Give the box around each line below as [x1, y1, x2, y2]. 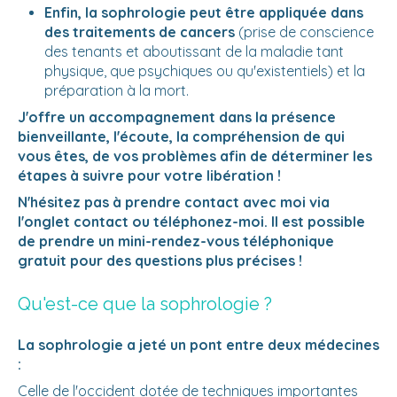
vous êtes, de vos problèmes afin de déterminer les [18, 147, 372, 166]
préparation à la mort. [44, 82, 189, 100]
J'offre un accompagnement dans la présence [18, 108, 336, 127]
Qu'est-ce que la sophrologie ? [18, 293, 272, 315]
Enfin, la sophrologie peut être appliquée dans [44, 4, 363, 22]
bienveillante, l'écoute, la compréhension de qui [18, 128, 345, 146]
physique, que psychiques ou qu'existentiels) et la [44, 62, 365, 81]
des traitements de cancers [44, 23, 235, 42]
